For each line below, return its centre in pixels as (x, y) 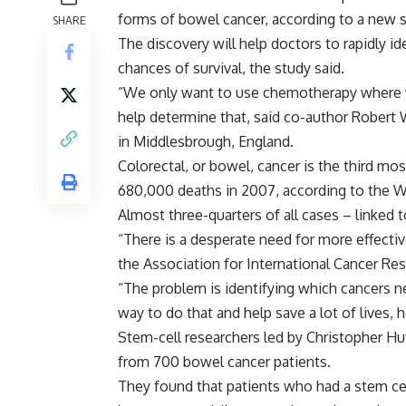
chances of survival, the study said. (231, 68)
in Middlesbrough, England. (206, 142)
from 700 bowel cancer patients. (224, 362)
